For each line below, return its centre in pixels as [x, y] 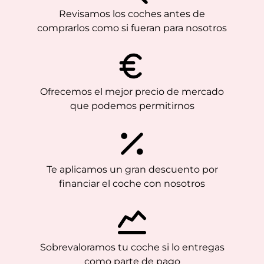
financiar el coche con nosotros [132, 184]
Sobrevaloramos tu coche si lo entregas [132, 247]
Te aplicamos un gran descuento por [132, 169]
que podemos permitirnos [132, 106]
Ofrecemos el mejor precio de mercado [132, 92]
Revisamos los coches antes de [132, 14]
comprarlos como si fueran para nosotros [132, 28]
